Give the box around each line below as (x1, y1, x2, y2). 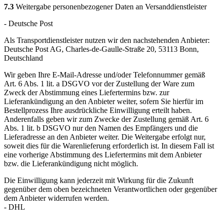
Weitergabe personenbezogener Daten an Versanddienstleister (14, 2, 207, 11)
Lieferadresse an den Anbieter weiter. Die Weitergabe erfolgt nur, (4, 133, 206, 142)
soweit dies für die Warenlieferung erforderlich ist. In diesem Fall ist (4, 142, 214, 150)
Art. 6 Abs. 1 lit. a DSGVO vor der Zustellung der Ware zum (4, 79, 194, 88)
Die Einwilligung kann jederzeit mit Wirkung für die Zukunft (4, 176, 193, 185)
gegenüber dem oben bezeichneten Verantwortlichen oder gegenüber (4, 185, 217, 194)
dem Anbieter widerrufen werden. (4, 194, 109, 203)
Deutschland (4, 54, 43, 63)
